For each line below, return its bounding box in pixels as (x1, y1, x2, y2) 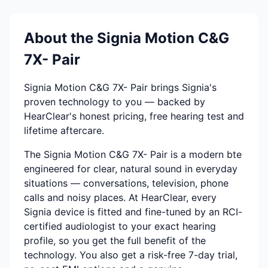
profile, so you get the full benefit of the (24, 234, 206, 246)
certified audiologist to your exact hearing (24, 220, 216, 232)
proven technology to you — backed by (24, 96, 205, 108)
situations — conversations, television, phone (24, 177, 229, 189)
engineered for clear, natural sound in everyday (24, 163, 237, 175)
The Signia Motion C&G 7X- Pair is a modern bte (24, 148, 242, 160)
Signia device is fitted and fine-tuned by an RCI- (24, 206, 242, 218)
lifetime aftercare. (24, 124, 104, 136)
